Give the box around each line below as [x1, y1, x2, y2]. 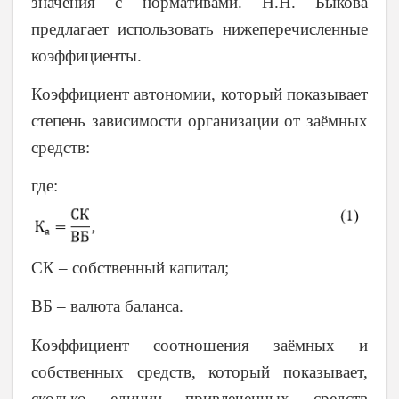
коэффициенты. [31, 45, 142, 65]
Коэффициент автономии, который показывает [31, 84, 368, 103]
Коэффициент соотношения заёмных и [31, 335, 368, 354]
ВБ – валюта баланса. [31, 297, 183, 316]
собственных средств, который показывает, [31, 362, 368, 381]
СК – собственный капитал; [31, 257, 229, 277]
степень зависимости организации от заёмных [31, 110, 368, 130]
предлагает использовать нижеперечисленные [31, 19, 368, 38]
